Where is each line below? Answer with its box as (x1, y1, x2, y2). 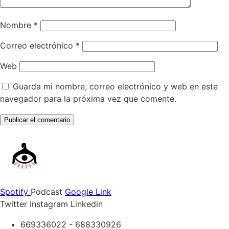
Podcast (31, 186, 62, 197)
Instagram (30, 198, 68, 209)
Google (65, 186, 93, 197)
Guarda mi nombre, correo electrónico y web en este (13, 81, 218, 91)
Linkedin (71, 198, 103, 209)
